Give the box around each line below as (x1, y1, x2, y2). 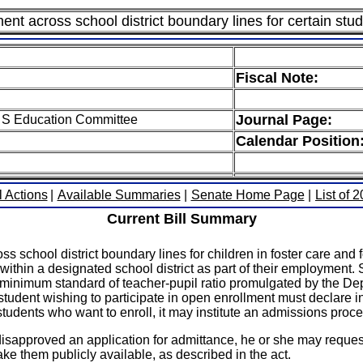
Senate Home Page (190, 188, 305, 202)
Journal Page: (236, 112, 332, 128)
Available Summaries (57, 188, 181, 202)
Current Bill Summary (106, 211, 257, 227)
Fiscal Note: (236, 70, 318, 86)
